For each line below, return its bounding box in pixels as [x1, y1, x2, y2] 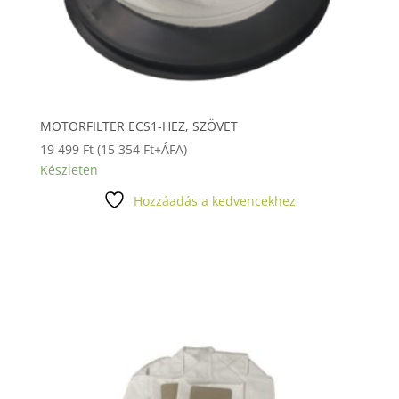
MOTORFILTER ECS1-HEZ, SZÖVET [39, 117, 238, 134]
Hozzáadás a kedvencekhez [133, 191, 296, 209]
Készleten [39, 160, 98, 178]
